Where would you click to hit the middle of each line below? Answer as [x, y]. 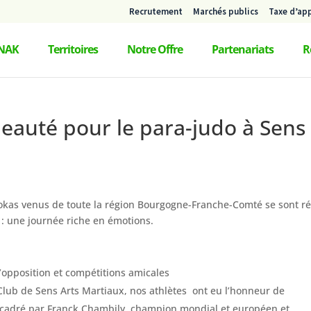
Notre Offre [154, 49]
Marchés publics [226, 11]
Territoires [73, 49]
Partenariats [242, 49]
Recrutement [156, 11]
